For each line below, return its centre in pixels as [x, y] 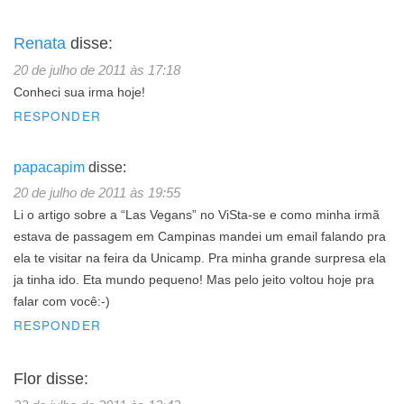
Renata [40, 43]
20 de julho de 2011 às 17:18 [97, 69]
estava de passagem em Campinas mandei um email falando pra [200, 236]
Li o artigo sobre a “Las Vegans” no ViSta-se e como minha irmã [197, 215]
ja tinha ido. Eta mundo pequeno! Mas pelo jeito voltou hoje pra [194, 280]
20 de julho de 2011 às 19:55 [97, 192]
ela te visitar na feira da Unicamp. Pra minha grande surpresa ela [200, 258]
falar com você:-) [62, 301]
